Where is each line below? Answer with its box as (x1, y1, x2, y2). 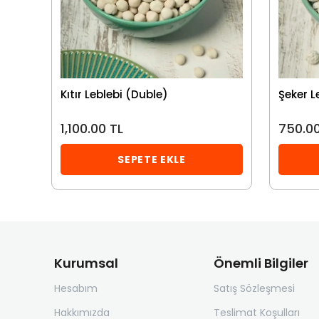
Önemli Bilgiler (213, 254, 308, 272)
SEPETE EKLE (117, 152, 186, 167)
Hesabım (54, 281, 98, 296)
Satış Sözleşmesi (213, 281, 295, 296)
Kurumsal (54, 254, 118, 272)
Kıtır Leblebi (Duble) (61, 87, 168, 102)
